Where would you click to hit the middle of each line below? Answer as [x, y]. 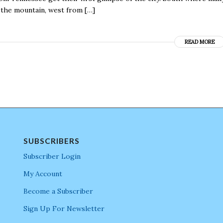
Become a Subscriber [58, 191]
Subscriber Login [52, 157]
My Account [43, 174]
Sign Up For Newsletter [64, 208]
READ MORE [200, 42]
